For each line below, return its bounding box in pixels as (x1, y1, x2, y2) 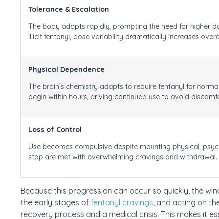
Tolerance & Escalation (28, 4, 109, 14)
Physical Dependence (28, 65, 105, 74)
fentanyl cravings (91, 197, 153, 207)
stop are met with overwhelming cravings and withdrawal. (28, 152, 217, 161)
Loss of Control (28, 125, 82, 134)
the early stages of (21, 197, 91, 207)
